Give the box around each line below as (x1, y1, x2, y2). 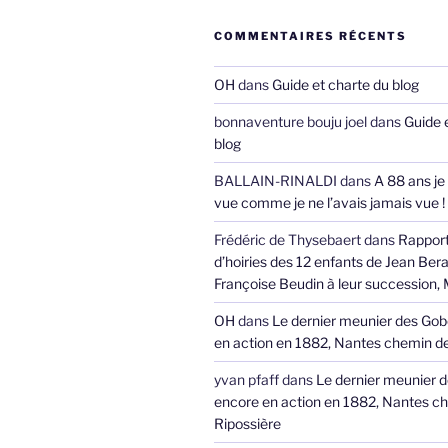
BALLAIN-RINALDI (214, 172, 337, 190)
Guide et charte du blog (272, 76, 419, 94)
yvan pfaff (214, 371, 279, 389)
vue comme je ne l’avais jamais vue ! (214, 194, 445, 212)
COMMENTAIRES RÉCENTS (214, 29, 407, 44)
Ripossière (214, 415, 281, 433)
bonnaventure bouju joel (214, 113, 367, 131)
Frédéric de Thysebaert (214, 231, 361, 249)
